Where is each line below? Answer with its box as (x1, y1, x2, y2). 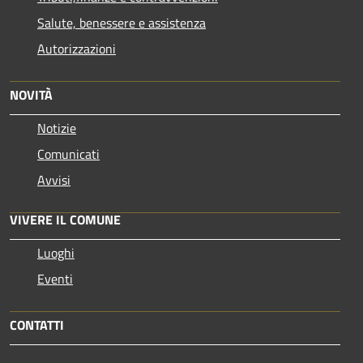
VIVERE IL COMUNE (10, 209, 121, 229)
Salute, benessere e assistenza (37, 12, 206, 32)
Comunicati (37, 143, 100, 164)
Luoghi (37, 242, 75, 263)
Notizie (37, 117, 76, 138)
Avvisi (37, 169, 70, 190)
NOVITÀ (10, 84, 53, 105)
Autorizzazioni (37, 38, 116, 58)
